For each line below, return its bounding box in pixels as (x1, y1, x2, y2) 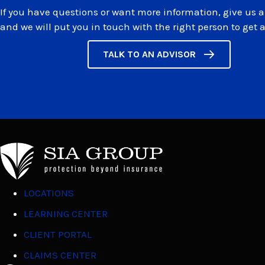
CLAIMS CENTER (24, 249, 96, 261)
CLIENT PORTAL (24, 228, 92, 241)
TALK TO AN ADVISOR (102, 49, 196, 60)
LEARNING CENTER (24, 208, 108, 220)
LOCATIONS (24, 187, 74, 199)
